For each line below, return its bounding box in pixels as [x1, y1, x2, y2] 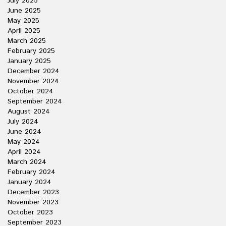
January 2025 [8, 56, 51, 66]
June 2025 [8, 6, 41, 16]
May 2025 [8, 16, 39, 26]
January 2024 [8, 177, 51, 187]
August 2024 [8, 106, 50, 117]
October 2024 [8, 86, 53, 96]
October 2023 [8, 207, 53, 217]
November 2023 [8, 197, 59, 207]
